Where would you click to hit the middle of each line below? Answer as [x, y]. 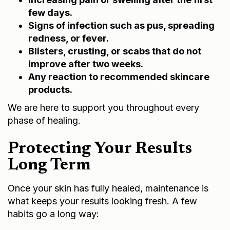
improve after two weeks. [86, 64]
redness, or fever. [69, 38]
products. [50, 89]
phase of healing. [44, 120]
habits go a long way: [53, 214]
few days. [50, 12]
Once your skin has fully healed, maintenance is [108, 188]
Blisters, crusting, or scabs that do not [115, 51]
